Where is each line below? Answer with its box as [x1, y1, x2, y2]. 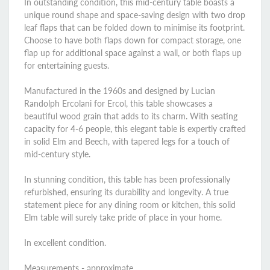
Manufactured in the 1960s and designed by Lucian [24, 86, 215, 96]
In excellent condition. [24, 237, 106, 248]
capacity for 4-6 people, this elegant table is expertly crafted [24, 124, 246, 134]
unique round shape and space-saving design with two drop [24, 10, 245, 20]
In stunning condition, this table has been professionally [24, 174, 230, 184]
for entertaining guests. [24, 60, 109, 71]
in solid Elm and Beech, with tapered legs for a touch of [24, 136, 230, 146]
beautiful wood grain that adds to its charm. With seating [24, 111, 237, 121]
